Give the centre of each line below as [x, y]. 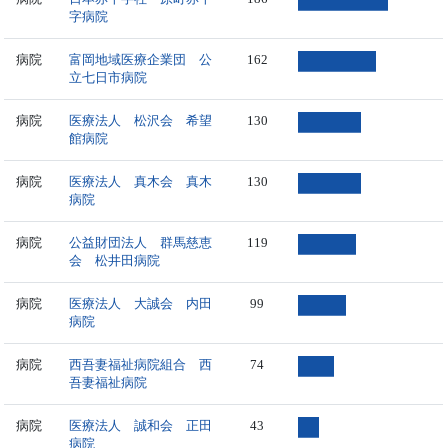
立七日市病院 [108, 77]
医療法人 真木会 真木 [141, 181]
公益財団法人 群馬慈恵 [141, 242]
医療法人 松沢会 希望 [141, 120]
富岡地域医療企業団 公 [141, 59]
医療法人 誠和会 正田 [141, 425]
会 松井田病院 [115, 260]
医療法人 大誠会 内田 [141, 303]
